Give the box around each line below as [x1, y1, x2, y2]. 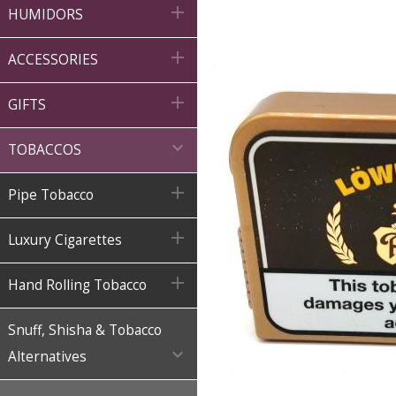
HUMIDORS [8, 5, 83, 24]
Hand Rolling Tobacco [8, 276, 147, 294]
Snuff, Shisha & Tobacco [8, 321, 162, 339]
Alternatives [8, 347, 87, 366]
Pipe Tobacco [8, 186, 94, 204]
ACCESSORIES [8, 50, 98, 69]
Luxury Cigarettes [8, 231, 122, 249]
